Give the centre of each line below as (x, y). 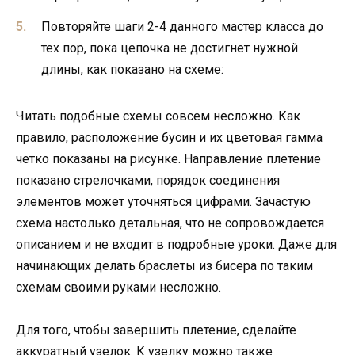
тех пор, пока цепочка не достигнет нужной (170, 48)
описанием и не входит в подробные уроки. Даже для (176, 244)
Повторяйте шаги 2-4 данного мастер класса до (182, 26)
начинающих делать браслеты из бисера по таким (164, 265)
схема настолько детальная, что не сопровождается (170, 223)
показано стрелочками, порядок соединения (148, 180)
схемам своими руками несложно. (118, 287)
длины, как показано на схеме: (132, 69)
